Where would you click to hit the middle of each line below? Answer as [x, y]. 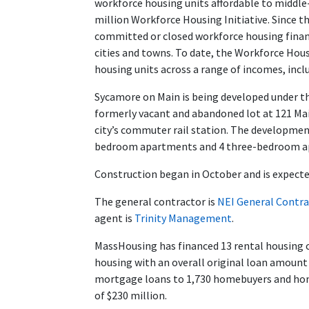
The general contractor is [156, 202]
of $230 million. [131, 296]
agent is [114, 218]
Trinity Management [183, 218]
